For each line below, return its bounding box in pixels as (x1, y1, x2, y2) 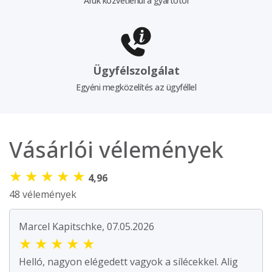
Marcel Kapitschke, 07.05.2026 (19, 220, 154, 234)
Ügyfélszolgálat (92, 63, 180, 78)
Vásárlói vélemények (9, 135, 223, 165)
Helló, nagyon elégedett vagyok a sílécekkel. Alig (19, 255, 238, 269)
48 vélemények (9, 188, 76, 202)
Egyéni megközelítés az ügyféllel (76, 81, 196, 93)
